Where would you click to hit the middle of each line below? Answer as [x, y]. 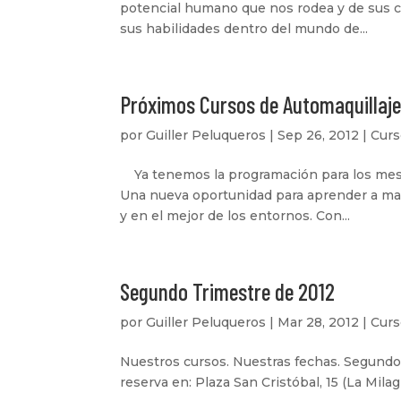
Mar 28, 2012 [319, 322]
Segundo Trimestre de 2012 [228, 291]
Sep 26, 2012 [319, 135]
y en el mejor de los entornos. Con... [235, 216]
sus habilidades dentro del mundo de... [244, 29]
